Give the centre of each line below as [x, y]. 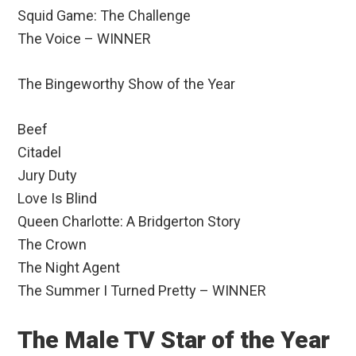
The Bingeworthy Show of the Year [127, 84]
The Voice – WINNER [85, 39]
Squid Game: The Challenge [104, 16]
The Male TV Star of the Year [174, 340]
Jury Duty [48, 176]
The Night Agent [69, 268]
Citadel [40, 153]
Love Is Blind [58, 199]
